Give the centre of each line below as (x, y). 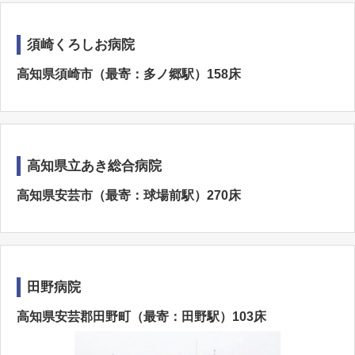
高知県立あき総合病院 (94, 166)
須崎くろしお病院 (81, 45)
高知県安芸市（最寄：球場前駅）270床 (129, 195)
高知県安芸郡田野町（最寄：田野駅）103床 (141, 317)
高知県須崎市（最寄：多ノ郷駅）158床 (129, 74)
